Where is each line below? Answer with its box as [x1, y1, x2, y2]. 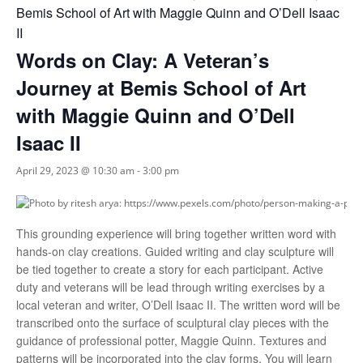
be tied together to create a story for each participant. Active [16, 261, 323, 277]
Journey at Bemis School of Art [16, 74, 306, 101]
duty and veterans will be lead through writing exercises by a [16, 279, 325, 295]
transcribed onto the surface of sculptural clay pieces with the [16, 314, 329, 331]
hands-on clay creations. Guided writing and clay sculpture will [16, 243, 334, 259]
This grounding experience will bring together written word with [16, 225, 336, 241]
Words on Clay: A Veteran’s [16, 46, 269, 74]
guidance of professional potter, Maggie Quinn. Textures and [16, 332, 327, 348]
